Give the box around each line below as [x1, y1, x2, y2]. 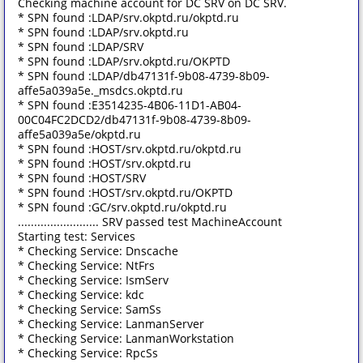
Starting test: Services [18, 228, 135, 244]
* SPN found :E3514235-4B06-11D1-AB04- [18, 97, 241, 113]
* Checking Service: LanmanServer [18, 316, 204, 331]
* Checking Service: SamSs [18, 301, 161, 317]
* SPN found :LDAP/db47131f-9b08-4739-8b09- [18, 68, 270, 83]
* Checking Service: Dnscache [18, 243, 178, 258]
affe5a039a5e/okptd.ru [18, 126, 141, 142]
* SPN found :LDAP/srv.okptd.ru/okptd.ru [18, 10, 239, 25]
